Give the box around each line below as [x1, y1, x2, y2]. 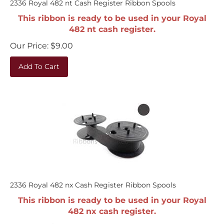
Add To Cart [18, 57, 59, 66]
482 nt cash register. [68, 19, 155, 29]
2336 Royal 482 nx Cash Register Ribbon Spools [10, 175, 176, 184]
